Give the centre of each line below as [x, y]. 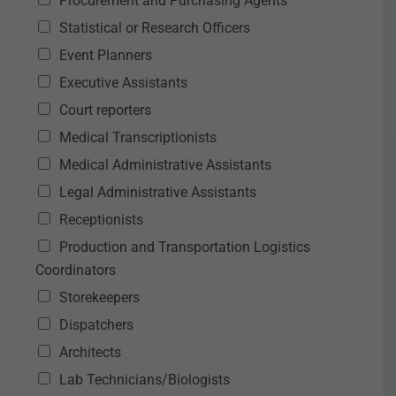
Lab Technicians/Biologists [145, 380]
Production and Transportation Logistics [185, 247]
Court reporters [105, 110]
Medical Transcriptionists [138, 137]
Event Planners [106, 55]
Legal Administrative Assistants [158, 192]
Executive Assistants [123, 83]
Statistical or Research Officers [155, 28]
